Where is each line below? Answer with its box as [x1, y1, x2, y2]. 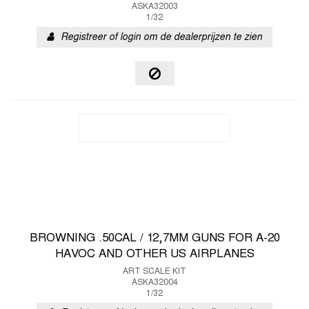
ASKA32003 [131, 3, 178, 11]
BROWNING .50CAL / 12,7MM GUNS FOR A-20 [29, 233, 280, 244]
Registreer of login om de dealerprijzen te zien [61, 33, 262, 42]
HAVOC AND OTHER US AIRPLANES [54, 249, 255, 260]
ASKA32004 [131, 279, 178, 287]
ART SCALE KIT [123, 268, 186, 276]
